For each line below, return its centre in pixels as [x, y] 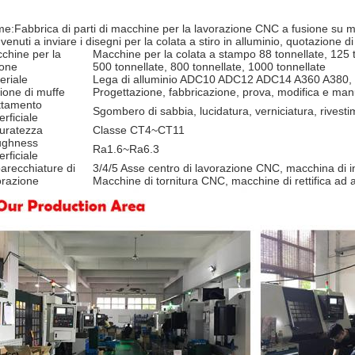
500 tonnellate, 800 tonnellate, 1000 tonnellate [209, 67]
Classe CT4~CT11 [139, 130]
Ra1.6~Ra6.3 [126, 149]
